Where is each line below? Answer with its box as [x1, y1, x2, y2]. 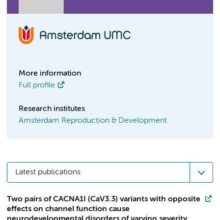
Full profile [19, 82, 55, 89]
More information [19, 70, 81, 78]
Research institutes [19, 105, 85, 113]
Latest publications [15, 168, 81, 176]
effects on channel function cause [7, 205, 130, 213]
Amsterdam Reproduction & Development [19, 117, 167, 125]
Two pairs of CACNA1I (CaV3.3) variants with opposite [7, 195, 200, 203]
